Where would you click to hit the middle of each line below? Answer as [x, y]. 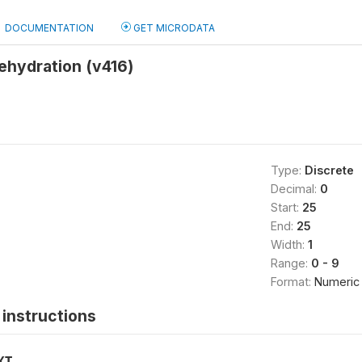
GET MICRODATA [173, 28]
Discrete [329, 170]
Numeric [337, 282]
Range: [290, 263]
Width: [289, 244]
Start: [286, 207]
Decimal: [295, 189]
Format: [292, 282]
